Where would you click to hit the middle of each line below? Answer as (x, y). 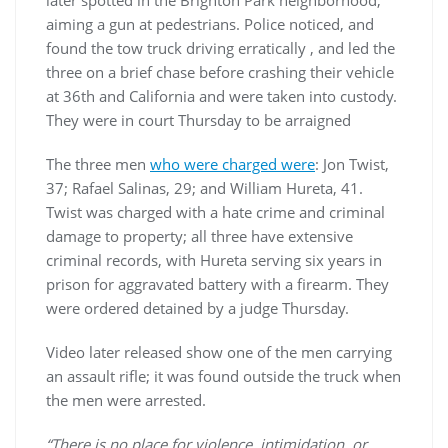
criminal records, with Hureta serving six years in (214, 260)
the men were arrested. (128, 400)
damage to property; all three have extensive (199, 236)
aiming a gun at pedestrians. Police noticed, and (210, 24)
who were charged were (232, 164)
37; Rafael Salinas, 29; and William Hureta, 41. (204, 188)
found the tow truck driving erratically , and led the (220, 48)
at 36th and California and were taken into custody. (221, 96)
